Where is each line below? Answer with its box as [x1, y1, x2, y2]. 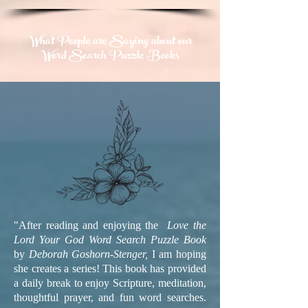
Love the [167, 219, 207, 231]
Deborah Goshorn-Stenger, [28, 248, 152, 260]
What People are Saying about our [27, 30, 192, 55]
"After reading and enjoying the [14, 219, 168, 231]
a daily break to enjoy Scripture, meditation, [14, 277, 206, 289]
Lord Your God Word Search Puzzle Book [14, 234, 206, 245]
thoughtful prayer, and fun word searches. [14, 291, 206, 303]
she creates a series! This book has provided [14, 263, 206, 274]
